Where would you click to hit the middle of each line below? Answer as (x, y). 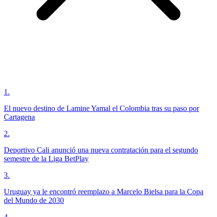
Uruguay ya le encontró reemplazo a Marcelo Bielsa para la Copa (104, 191)
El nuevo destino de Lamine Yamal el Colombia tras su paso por (101, 108)
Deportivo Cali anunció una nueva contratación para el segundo (101, 150)
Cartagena (19, 117)
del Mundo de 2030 (34, 200)
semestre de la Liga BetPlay (46, 158)
